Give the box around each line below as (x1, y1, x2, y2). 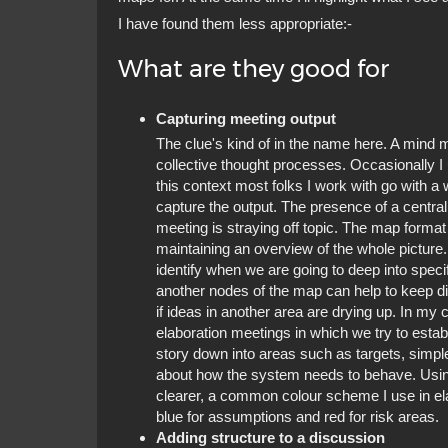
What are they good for (118, 53, 389, 83)
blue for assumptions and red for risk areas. (155, 408, 439, 426)
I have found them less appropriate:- (118, 14, 352, 32)
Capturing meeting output (155, 110, 336, 128)
